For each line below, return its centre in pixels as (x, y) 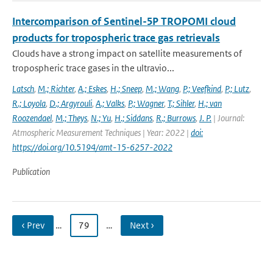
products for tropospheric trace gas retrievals (116, 38)
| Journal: (228, 118)
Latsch (23, 89)
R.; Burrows (176, 118)
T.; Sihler (181, 103)
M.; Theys (71, 118)
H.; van (210, 103)
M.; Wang (162, 89)
